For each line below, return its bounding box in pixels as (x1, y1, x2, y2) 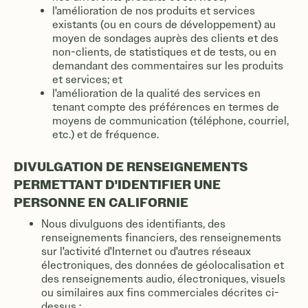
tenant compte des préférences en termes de (52, 100, 279, 113)
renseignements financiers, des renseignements (41, 231, 281, 244)
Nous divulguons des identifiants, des (41, 217, 225, 230)
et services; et (52, 73, 122, 86)
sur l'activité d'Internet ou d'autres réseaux (41, 245, 251, 258)
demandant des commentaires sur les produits (52, 59, 283, 72)
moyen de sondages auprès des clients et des (52, 32, 278, 45)
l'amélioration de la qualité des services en (52, 87, 261, 100)
